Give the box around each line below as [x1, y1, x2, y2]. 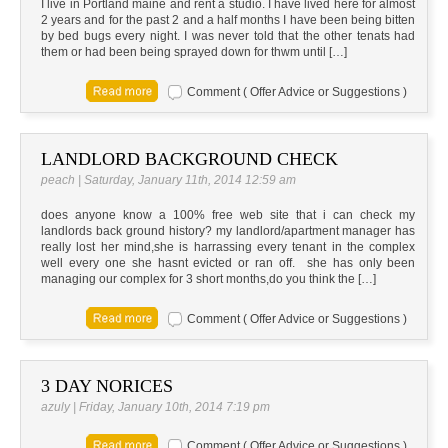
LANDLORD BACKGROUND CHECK [41, 149, 338, 170]
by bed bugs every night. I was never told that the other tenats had [41, 29, 416, 44]
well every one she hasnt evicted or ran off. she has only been [41, 256, 416, 271]
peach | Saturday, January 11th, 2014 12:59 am [41, 173, 296, 188]
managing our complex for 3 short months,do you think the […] [41, 272, 376, 287]
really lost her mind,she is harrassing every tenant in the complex [41, 240, 416, 255]
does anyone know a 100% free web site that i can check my [41, 208, 416, 223]
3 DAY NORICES [41, 376, 173, 397]
